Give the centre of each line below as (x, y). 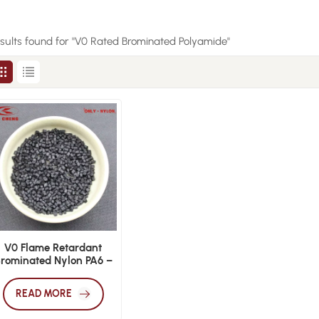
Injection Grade (53, 273)
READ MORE (43, 293)
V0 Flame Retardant (53, 247)
